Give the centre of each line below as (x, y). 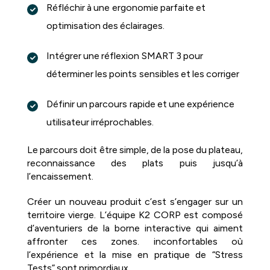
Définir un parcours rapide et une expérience (141, 104)
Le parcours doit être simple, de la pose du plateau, (135, 149)
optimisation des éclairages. (106, 25)
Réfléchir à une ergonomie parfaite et (126, 7)
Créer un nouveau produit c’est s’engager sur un (135, 201)
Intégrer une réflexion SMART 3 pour (125, 55)
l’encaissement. (60, 176)
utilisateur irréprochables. (100, 122)
